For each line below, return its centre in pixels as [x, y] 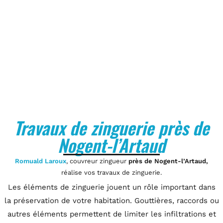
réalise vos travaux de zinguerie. [111, 172]
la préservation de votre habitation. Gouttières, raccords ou [111, 201]
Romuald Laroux [41, 161]
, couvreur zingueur [97, 161]
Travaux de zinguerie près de [111, 127]
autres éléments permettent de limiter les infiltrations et [111, 214]
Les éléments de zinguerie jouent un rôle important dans [111, 187]
